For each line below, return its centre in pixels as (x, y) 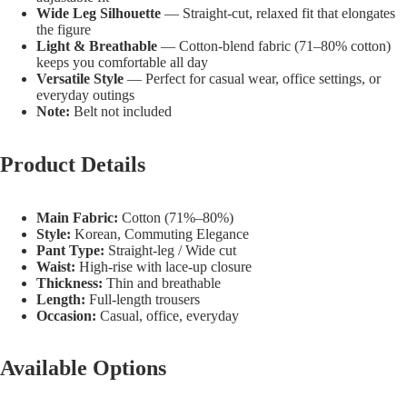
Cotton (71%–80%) (176, 217)
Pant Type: (70, 250)
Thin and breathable (162, 283)
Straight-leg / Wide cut (170, 250)
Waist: (56, 266)
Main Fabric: (77, 217)
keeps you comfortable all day (122, 62)
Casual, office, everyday (168, 315)
